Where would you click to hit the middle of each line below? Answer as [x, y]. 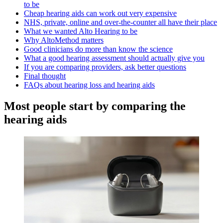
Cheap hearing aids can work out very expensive [100, 13]
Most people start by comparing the [95, 106]
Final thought [45, 76]
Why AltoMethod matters [64, 40]
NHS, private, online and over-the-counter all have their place [120, 22]
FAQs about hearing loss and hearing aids [89, 85]
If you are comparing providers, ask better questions [105, 67]
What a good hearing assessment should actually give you [114, 58]
